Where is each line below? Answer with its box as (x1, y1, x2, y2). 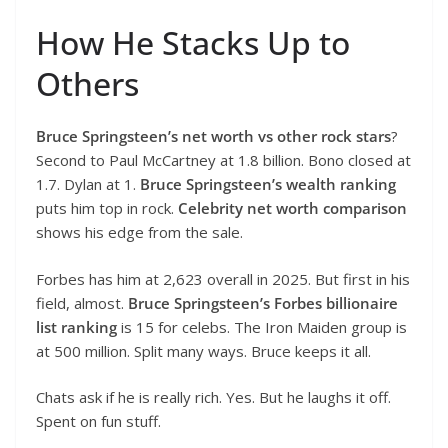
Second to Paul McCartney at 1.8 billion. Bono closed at (36, 150, 411, 171)
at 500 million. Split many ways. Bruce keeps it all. (36, 340, 371, 361)
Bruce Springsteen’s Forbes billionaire (128, 292, 398, 313)
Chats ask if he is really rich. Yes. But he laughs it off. (36, 387, 391, 408)
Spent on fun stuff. (36, 411, 161, 432)
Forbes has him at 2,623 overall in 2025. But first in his (36, 268, 410, 289)
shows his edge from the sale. (36, 222, 243, 243)
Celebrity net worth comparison (178, 198, 407, 219)
